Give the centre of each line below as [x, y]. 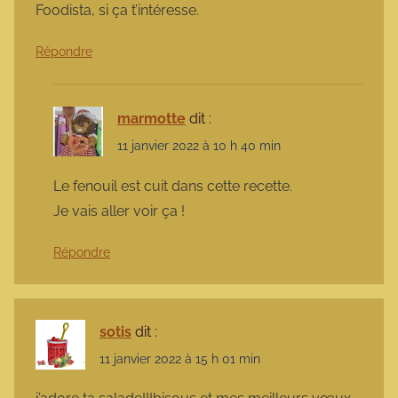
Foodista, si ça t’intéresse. [117, 11]
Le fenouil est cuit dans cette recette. [173, 186]
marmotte [151, 119]
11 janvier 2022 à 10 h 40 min [199, 146]
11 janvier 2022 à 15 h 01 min [180, 358]
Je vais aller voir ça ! [119, 211]
